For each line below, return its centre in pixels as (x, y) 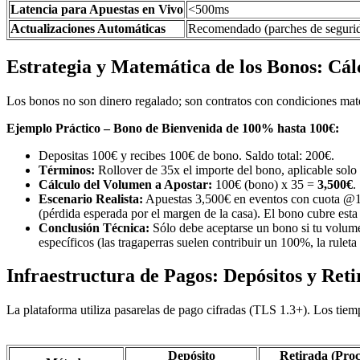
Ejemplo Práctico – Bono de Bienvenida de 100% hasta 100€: (173, 128)
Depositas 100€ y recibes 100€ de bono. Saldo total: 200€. (186, 155)
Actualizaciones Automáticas (88, 28)
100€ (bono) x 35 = (265, 184)
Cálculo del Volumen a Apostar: (125, 184)
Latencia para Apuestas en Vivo (97, 9)
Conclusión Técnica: (94, 227)
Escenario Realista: (91, 198)
